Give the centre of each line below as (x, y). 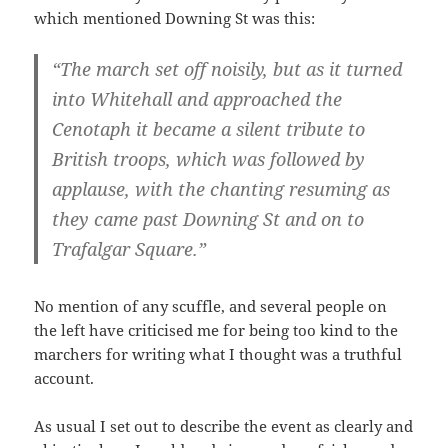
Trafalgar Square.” (129, 249)
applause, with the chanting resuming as (221, 189)
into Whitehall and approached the (197, 99)
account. (64, 378)
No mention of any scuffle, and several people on (211, 306)
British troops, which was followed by (209, 159)
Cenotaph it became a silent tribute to (209, 129)
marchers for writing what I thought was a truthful (218, 354)
